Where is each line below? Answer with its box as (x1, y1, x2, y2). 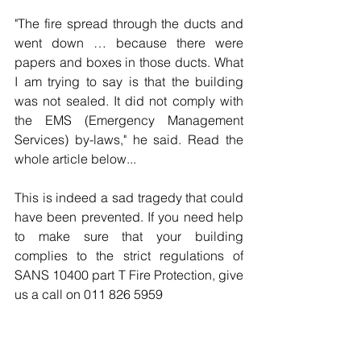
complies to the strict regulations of (15, 247, 243, 263)
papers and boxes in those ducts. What (15, 54, 243, 70)
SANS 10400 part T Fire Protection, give (15, 267, 243, 283)
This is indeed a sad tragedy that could (15, 189, 243, 205)
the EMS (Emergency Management (15, 112, 243, 128)
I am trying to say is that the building (15, 73, 243, 89)
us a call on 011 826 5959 (15, 286, 163, 302)
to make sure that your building (15, 228, 243, 244)
